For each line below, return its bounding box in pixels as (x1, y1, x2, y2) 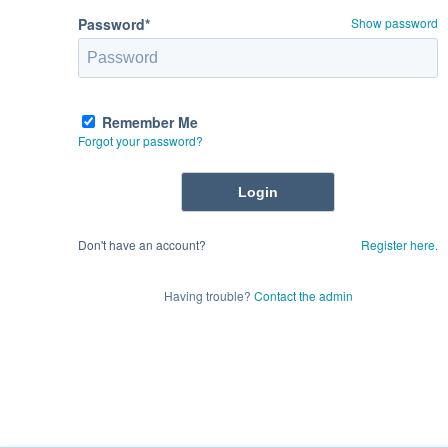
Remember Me (102, 111, 198, 132)
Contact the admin (253, 286, 353, 304)
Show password (351, 13, 438, 31)
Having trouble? (163, 286, 254, 304)
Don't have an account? (78, 235, 206, 253)
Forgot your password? (78, 131, 203, 149)
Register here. (361, 235, 438, 253)
